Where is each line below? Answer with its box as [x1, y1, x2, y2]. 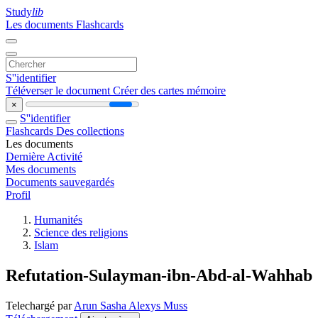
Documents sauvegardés [6, 176, 114, 188]
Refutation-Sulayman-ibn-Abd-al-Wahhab [6, 265, 312, 285]
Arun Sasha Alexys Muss [74, 299, 187, 312]
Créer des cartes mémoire [113, 84, 226, 97]
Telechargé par [6, 299, 74, 312]
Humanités [34, 214, 82, 226]
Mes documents [6, 163, 76, 175]
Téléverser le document [6, 84, 113, 97]
